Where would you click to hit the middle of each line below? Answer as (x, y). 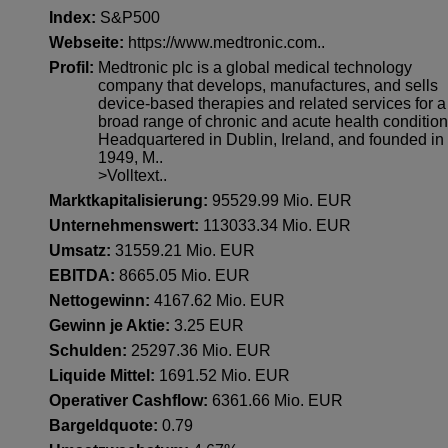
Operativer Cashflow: (131, 400)
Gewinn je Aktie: (112, 325)
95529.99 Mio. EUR (282, 200)
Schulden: (90, 350)
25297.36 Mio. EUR (201, 350)
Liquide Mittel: (104, 375)
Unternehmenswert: (126, 225)
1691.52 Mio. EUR (225, 375)
